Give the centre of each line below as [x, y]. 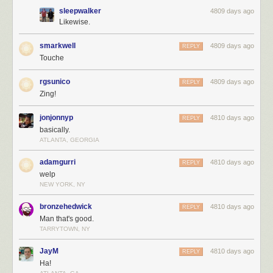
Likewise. [75, 22]
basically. [55, 129]
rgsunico [55, 81]
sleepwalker [80, 11]
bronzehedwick [66, 206]
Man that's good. [67, 218]
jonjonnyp [56, 117]
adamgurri [58, 162]
